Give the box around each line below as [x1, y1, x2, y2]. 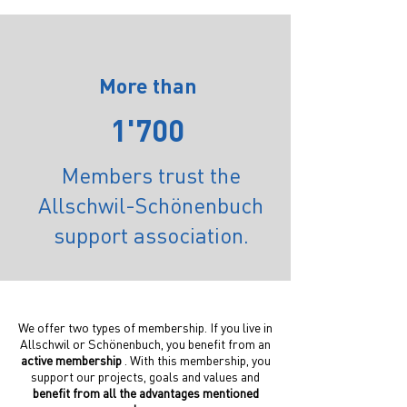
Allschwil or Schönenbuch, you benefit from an [20, 335, 271, 352]
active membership [20, 352, 122, 368]
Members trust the [61, 161, 241, 189]
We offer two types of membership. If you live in [18, 319, 273, 335]
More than [98, 72, 197, 98]
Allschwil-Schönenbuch [38, 191, 263, 219]
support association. [53, 221, 249, 249]
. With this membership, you [121, 352, 271, 368]
